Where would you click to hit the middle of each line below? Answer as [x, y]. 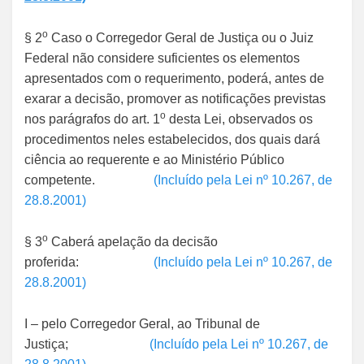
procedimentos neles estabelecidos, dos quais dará [172, 139]
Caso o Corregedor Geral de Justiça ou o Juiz [181, 38]
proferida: [89, 262]
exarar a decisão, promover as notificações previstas [175, 99]
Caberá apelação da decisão [133, 242]
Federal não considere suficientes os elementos [162, 58]
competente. [89, 180]
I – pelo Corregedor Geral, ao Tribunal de [142, 324]
